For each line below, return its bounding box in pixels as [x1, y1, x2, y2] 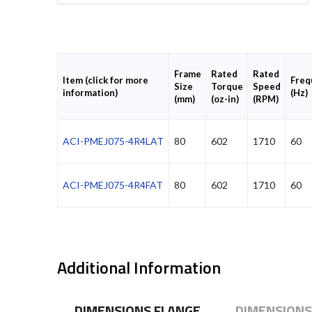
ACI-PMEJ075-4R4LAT [63, 135, 164, 148]
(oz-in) [210, 93, 239, 105]
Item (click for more [62, 75, 148, 86]
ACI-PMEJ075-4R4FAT [63, 179, 163, 192]
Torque [210, 81, 243, 93]
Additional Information [57, 255, 221, 281]
